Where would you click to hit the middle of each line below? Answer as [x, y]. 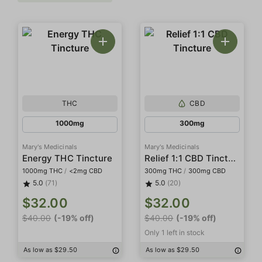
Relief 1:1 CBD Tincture [232, 158]
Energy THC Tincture [68, 158]
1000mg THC [43, 171]
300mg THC [163, 171]
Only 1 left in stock [175, 232]
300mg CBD [207, 171]
